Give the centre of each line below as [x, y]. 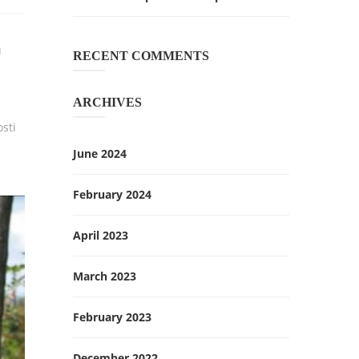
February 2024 [112, 194]
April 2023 [101, 235]
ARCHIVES [107, 102]
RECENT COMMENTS [141, 56]
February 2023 [112, 317]
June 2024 [100, 153]
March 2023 [105, 276]
